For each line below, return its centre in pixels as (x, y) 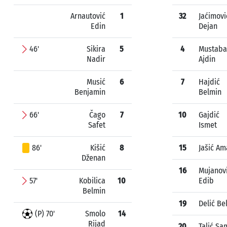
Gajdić (209, 115)
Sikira (96, 49)
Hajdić (209, 82)
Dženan (93, 158)
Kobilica (92, 181)
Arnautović (88, 16)
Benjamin (90, 92)
